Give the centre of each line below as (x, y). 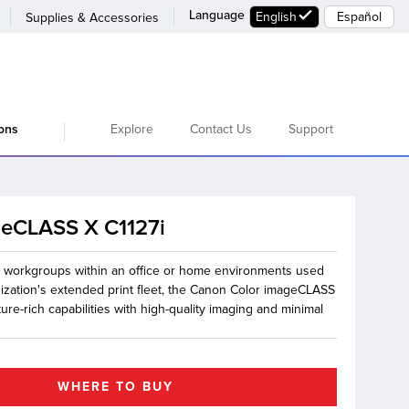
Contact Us (221, 129)
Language (217, 15)
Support (311, 129)
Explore (132, 129)
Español (359, 16)
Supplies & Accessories (92, 18)
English (276, 16)
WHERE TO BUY (116, 387)
